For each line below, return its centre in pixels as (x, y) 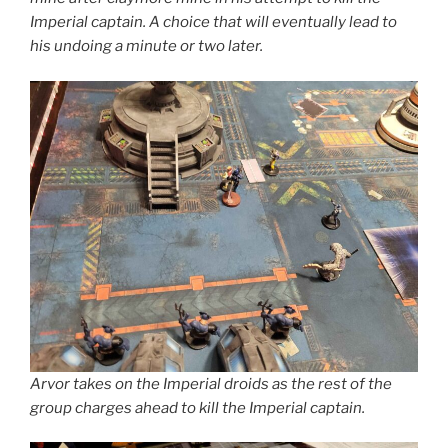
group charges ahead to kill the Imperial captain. (197, 407)
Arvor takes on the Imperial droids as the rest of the (211, 383)
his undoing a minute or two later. (146, 46)
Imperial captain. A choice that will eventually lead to (213, 22)
